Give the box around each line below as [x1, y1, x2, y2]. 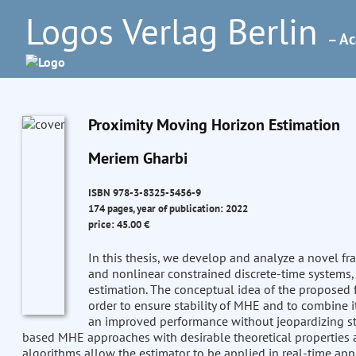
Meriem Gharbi [87, 148, 188, 168]
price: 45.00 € [87, 217, 149, 232]
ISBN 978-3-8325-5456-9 [87, 185, 201, 200]
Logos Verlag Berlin [25, 8, 327, 54]
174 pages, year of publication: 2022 [87, 201, 248, 216]
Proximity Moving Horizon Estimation [87, 114, 340, 135]
